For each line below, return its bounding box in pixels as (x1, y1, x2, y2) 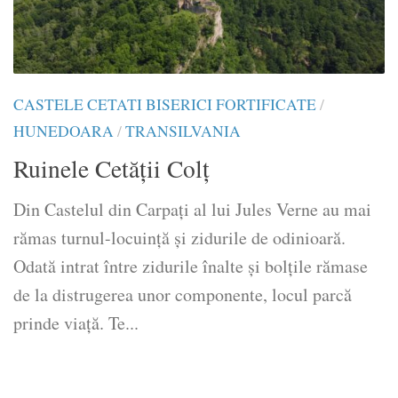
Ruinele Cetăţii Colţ (13, 151, 210, 185)
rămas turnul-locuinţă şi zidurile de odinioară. (13, 225, 346, 250)
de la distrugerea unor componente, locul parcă (13, 282, 352, 306)
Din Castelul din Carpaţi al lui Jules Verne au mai (13, 196, 371, 221)
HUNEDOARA (13, 121, 114, 142)
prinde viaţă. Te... (13, 310, 139, 335)
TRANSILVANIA (125, 121, 241, 142)
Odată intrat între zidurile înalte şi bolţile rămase (13, 253, 368, 278)
